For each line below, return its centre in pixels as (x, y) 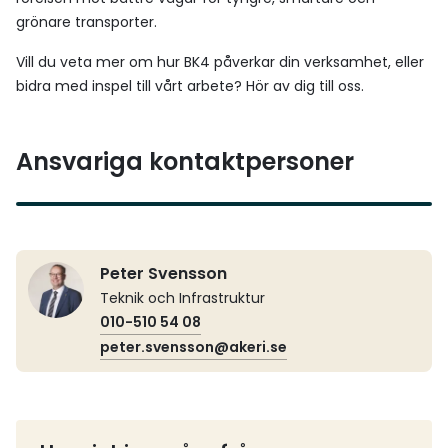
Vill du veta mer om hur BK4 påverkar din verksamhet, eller (220, 62)
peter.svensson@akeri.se (193, 347)
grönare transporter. (86, 22)
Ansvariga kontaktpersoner (185, 161)
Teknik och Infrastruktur (182, 298)
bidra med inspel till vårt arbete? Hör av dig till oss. (190, 86)
